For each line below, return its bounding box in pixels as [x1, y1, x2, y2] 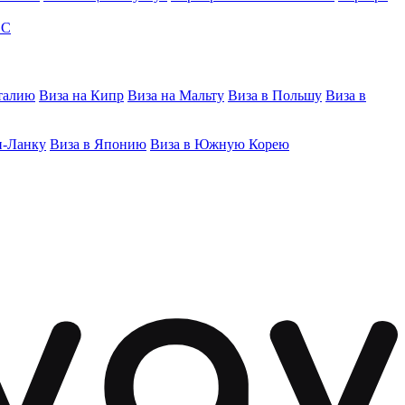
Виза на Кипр [39, 88, 124, 103]
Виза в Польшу [228, 88, 322, 103]
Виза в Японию [50, 137, 146, 152]
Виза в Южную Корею [150, 137, 289, 152]
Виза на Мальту [127, 88, 224, 103]
